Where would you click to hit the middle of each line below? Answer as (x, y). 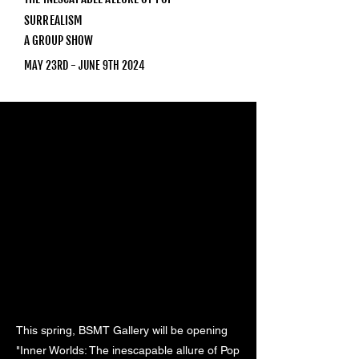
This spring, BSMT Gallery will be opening (122, 331)
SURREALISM (54, 21)
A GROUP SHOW (58, 41)
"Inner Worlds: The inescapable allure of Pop (128, 351)
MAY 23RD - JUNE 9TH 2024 (85, 66)
